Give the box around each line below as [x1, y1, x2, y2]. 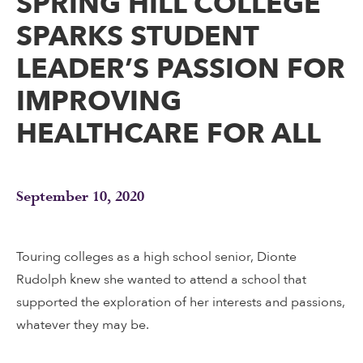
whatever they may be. [16, 316, 149, 334]
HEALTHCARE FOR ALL [16, 115, 321, 152]
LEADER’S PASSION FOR [16, 50, 345, 88]
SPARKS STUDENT [16, 18, 258, 55]
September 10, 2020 [16, 188, 144, 207]
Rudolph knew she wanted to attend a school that [16, 271, 306, 288]
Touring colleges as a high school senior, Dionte [16, 248, 297, 266]
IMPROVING [16, 83, 181, 120]
